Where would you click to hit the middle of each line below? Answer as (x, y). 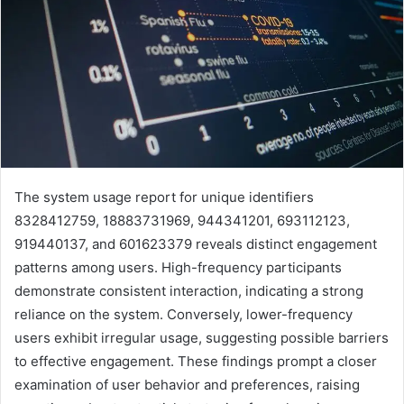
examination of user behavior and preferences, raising (187, 384)
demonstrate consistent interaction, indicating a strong (189, 290)
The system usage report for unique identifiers (164, 197)
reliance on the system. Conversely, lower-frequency (184, 314)
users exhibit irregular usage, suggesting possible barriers (202, 337)
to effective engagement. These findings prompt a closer (196, 361)
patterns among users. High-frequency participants (178, 267)
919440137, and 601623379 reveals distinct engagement (196, 243)
